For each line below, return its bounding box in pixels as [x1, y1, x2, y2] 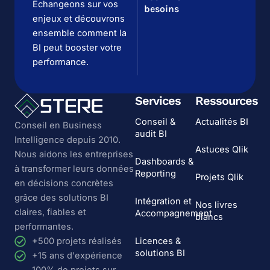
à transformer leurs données [14, 163, 134, 175]
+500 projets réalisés [31, 236, 122, 247]
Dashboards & [135, 156, 193, 167]
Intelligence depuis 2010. [14, 134, 121, 146]
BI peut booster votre [33, 42, 122, 53]
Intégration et [135, 196, 192, 207]
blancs [195, 212, 223, 222]
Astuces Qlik [195, 144, 248, 155]
